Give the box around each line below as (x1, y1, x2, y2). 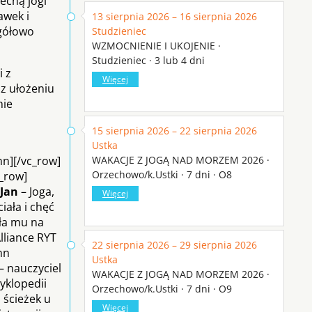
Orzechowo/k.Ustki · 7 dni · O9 (92, 281, 232, 295)
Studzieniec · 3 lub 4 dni (92, 53, 205, 67)
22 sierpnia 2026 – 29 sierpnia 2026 (92, 237, 257, 251)
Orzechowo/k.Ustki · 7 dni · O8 (92, 167, 232, 181)
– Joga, (18, 183, 54, 199)
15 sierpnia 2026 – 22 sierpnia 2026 (92, 123, 257, 137)
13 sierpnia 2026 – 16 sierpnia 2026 (92, 9, 257, 23)
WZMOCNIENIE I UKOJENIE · (92, 38, 221, 52)
